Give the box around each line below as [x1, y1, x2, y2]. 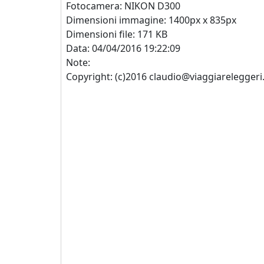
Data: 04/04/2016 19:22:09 [66, 42, 180, 55]
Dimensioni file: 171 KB [66, 28, 167, 41]
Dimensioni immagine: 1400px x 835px [66, 14, 236, 27]
